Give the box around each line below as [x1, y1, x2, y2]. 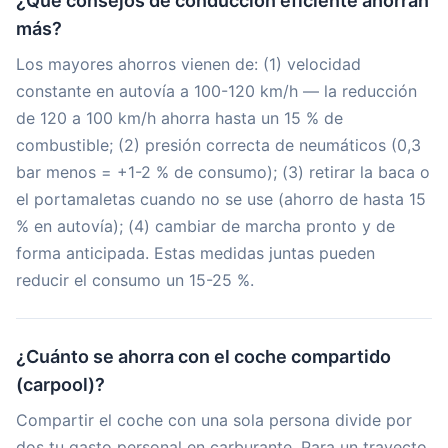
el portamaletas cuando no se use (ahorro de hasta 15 [16, 189, 426, 209]
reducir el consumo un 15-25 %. [16, 270, 254, 290]
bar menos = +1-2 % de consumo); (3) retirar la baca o [16, 162, 430, 182]
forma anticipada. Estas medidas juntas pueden [16, 243, 375, 263]
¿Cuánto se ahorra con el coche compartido [16, 346, 391, 367]
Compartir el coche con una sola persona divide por [16, 410, 412, 430]
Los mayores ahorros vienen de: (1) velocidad [16, 54, 361, 74]
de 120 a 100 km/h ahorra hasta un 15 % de [16, 108, 343, 128]
